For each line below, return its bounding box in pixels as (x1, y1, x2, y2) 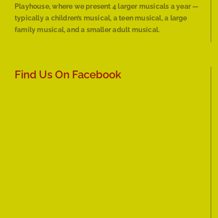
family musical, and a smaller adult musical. (15, 26, 160, 34)
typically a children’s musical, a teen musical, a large (15, 14, 187, 22)
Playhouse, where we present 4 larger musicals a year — (15, 2, 199, 11)
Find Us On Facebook (15, 68, 121, 81)
